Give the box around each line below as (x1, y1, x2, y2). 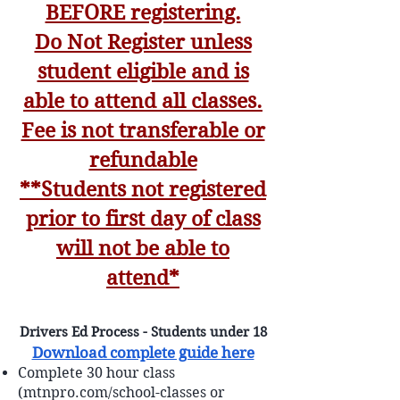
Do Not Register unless (34, 29, 252, 54)
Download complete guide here (31, 344, 254, 362)
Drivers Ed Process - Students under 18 (19, 324, 267, 340)
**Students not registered (20, 177, 266, 202)
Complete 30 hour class (18, 364, 175, 381)
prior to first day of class (25, 206, 261, 231)
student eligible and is (37, 59, 249, 84)
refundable (88, 147, 197, 172)
